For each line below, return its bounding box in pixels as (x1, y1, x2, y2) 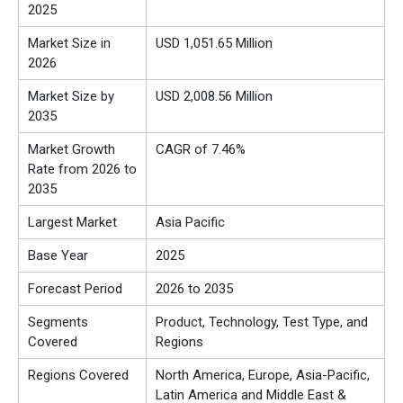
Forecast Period (28, 281, 122, 298)
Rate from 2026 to (28, 161, 137, 178)
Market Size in (28, 35, 111, 52)
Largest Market (28, 214, 117, 231)
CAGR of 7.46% (156, 141, 246, 158)
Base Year (28, 247, 88, 264)
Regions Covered (28, 367, 129, 384)
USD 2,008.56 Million (156, 88, 273, 105)
